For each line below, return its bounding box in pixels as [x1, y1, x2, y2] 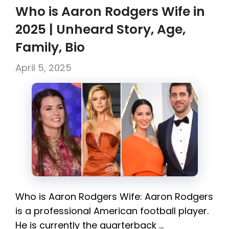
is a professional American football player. [15, 204, 209, 217]
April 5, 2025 [15, 61, 72, 75]
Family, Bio [15, 38, 85, 57]
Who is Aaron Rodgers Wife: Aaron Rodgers [15, 190, 213, 203]
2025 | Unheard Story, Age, [15, 20, 186, 39]
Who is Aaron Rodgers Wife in [15, 3, 205, 21]
